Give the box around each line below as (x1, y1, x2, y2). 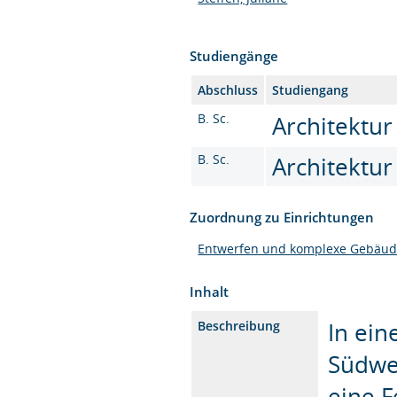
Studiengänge (190, 46, 279, 65)
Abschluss (198, 81, 259, 98)
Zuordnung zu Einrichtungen (190, 207, 375, 226)
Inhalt (190, 282, 230, 300)
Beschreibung (198, 316, 281, 334)
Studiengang (272, 81, 349, 98)
